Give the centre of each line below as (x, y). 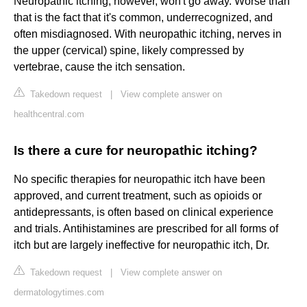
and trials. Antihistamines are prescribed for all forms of (146, 229)
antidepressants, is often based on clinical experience (144, 212)
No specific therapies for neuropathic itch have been (139, 180)
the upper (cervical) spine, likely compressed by (129, 51)
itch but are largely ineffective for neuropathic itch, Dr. (142, 245)
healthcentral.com (49, 114)
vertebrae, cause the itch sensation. (99, 67)
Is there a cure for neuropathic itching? (136, 151)
